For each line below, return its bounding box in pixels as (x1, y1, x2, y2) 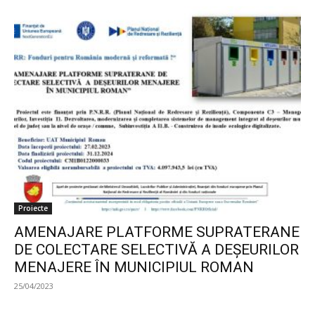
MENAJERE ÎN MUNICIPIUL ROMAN (14, 258, 254, 276)
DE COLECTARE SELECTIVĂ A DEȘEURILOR (14, 240, 299, 258)
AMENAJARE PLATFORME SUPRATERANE (14, 223, 300, 240)
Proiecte (18, 202, 48, 213)
